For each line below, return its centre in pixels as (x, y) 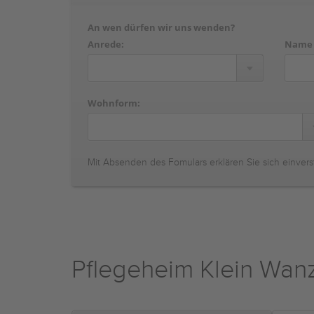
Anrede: (106, 44)
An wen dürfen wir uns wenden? (161, 27)
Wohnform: (114, 103)
